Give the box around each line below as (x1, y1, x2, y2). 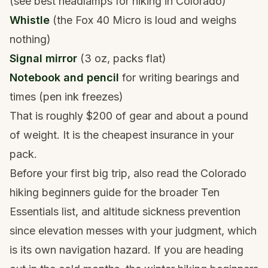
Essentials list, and (10, 205, 103, 218)
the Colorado (182, 167, 246, 180)
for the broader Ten (121, 186, 220, 199)
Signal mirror (10, 52, 77, 65)
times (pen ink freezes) (10, 90, 123, 103)
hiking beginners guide (10, 186, 121, 199)
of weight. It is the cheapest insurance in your (10, 129, 234, 142)
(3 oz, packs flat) (77, 52, 166, 65)
